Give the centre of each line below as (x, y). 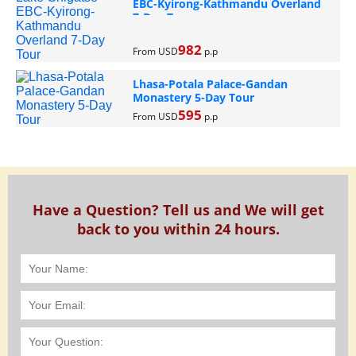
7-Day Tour (162, 17)
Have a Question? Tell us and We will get (178, 209)
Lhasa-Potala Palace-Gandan (210, 84)
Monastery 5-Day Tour (193, 98)
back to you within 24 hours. (178, 228)
